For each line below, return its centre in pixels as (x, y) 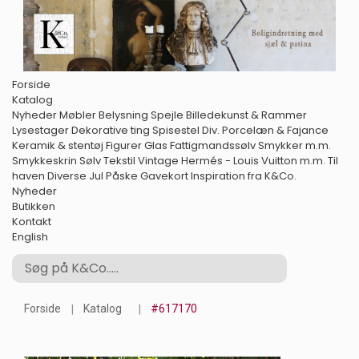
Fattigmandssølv (213, 145)
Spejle (167, 115)
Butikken (34, 206)
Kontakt (32, 221)
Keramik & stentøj (58, 145)
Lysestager (40, 130)
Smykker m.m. (294, 145)
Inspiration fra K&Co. (244, 175)
